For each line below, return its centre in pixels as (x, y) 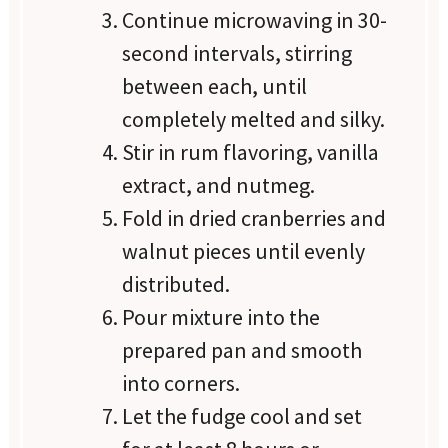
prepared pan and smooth (242, 350)
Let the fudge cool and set (242, 416)
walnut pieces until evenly (244, 251)
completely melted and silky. (254, 119)
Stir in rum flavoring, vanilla (251, 152)
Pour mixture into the (221, 317)
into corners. (181, 383)
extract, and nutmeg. (219, 185)
